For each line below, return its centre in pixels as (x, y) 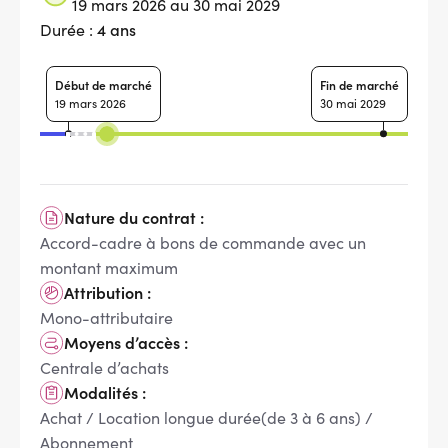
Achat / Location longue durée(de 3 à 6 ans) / (206, 417)
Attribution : (107, 292)
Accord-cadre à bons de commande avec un (203, 242)
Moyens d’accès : (126, 342)
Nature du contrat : (134, 217)
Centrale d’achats (104, 367)
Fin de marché (359, 84)
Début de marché (103, 84)
